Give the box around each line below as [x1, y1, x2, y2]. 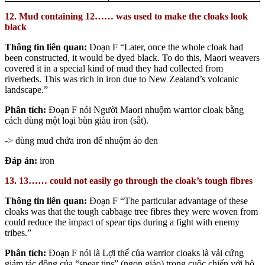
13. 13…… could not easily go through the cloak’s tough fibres [5, 175, 253, 186]
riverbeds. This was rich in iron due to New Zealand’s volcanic [5, 73, 239, 84]
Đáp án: [5, 155, 37, 166]
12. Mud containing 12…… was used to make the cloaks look [5, 11, 248, 21]
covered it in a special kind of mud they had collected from [5, 63, 223, 73]
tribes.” [5, 227, 31, 238]
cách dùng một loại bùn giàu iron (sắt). [5, 115, 148, 125]
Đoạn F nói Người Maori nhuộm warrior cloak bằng [49, 104, 244, 115]
